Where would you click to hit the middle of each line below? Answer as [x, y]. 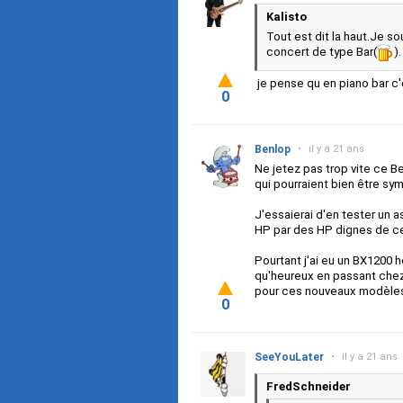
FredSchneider [309, 387]
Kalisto [287, 17]
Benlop [273, 150]
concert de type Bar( [322, 52]
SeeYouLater [289, 358]
